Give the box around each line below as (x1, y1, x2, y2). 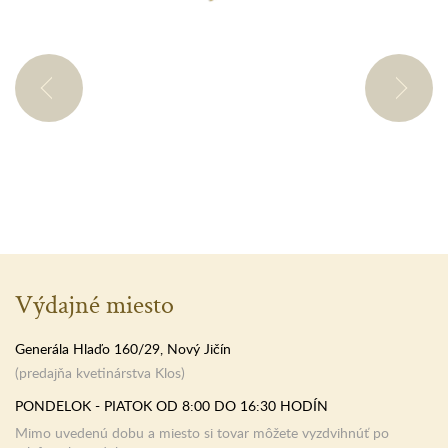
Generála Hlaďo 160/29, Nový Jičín (15, 339, 231, 359)
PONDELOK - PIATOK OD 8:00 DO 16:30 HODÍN (15, 396, 328, 416)
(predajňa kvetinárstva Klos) (15, 363, 185, 383)
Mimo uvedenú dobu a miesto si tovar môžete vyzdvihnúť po (15, 423, 389, 443)
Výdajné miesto (15, 287, 174, 322)
